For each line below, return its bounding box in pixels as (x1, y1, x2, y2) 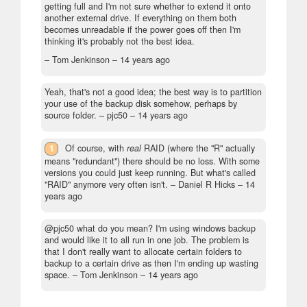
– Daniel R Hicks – (168, 178, 245, 191)
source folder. (45, 109, 97, 122)
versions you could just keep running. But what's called (45, 167, 256, 180)
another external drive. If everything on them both (45, 12, 236, 25)
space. (45, 269, 70, 282)
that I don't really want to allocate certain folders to (45, 245, 242, 258)
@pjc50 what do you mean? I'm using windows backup (45, 222, 256, 235)
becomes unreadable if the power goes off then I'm (45, 23, 241, 36)
